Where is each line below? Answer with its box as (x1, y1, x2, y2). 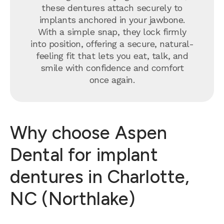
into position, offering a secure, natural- (30, 38, 193, 49)
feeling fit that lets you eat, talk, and (36, 50, 188, 61)
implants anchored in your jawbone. (39, 14, 185, 25)
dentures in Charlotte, (10, 166, 189, 187)
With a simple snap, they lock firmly (37, 26, 186, 37)
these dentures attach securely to (41, 2, 182, 13)
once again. (89, 74, 135, 85)
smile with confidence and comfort (40, 62, 184, 73)
